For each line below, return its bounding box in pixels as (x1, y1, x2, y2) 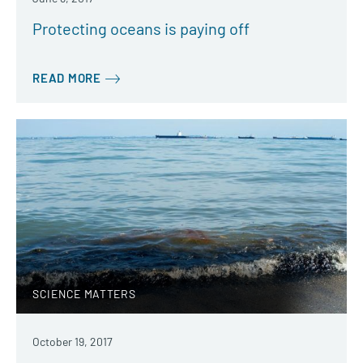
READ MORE (32, 70, 101, 85)
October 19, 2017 (32, 334, 113, 348)
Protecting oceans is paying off (32, 18, 250, 38)
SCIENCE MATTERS (32, 286, 136, 301)
